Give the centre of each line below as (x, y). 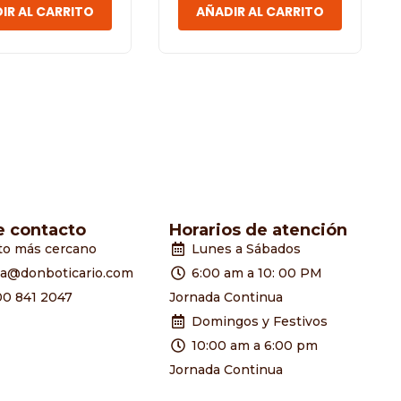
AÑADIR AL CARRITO (260, 12)
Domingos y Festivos (260, 321)
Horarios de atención (259, 230)
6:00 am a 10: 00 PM (257, 273)
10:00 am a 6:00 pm (255, 346)
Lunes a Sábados (247, 249)
